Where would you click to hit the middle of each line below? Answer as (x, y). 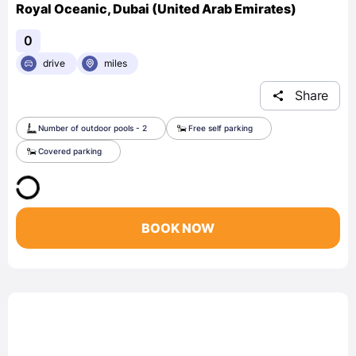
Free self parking (221, 128)
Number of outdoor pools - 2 (93, 128)
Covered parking (70, 151)
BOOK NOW (178, 228)
